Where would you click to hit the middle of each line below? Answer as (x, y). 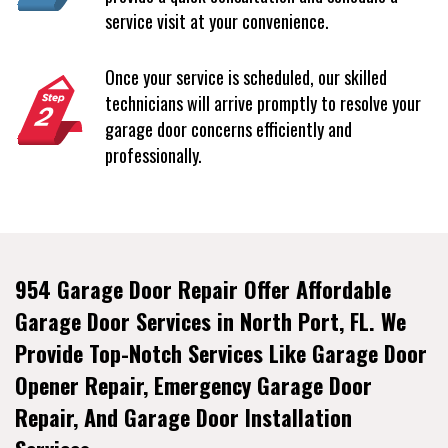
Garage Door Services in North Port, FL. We (210, 320)
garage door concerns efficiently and (228, 128)
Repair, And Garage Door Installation (183, 416)
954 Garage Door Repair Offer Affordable (203, 288)
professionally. (153, 154)
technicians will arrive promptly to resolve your (263, 102)
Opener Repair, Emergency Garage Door (193, 384)
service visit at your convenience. (217, 20)
